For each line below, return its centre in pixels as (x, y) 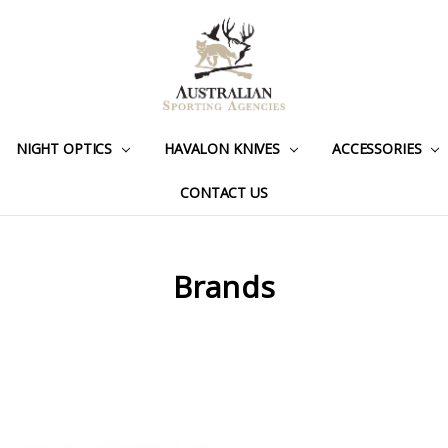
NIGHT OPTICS (66, 148)
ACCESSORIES (378, 148)
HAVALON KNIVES (224, 148)
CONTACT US (224, 192)
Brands (224, 287)
